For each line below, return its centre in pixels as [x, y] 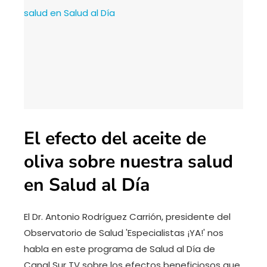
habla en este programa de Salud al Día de [119, 249]
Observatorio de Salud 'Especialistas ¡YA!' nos [124, 233]
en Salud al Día [87, 185]
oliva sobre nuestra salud [128, 162]
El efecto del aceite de [115, 139]
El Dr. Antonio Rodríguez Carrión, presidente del [127, 217]
